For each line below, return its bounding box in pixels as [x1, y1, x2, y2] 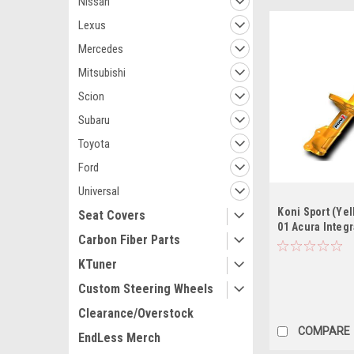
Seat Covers [78, 208, 145, 223]
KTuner [78, 257, 117, 272]
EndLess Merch [78, 330, 160, 345]
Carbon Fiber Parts [78, 232, 180, 247]
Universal [78, 184, 119, 198]
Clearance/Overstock [78, 306, 194, 321]
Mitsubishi [78, 66, 126, 80]
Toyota [78, 137, 110, 151]
